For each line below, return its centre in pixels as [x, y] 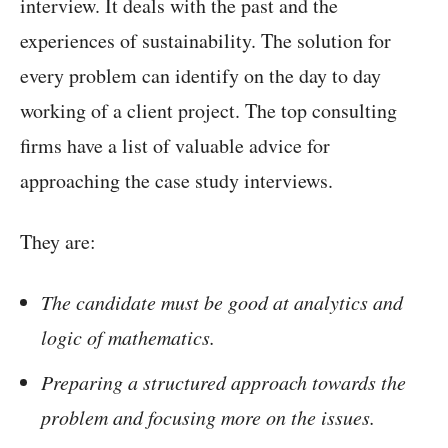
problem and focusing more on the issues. [208, 417]
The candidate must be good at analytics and [222, 302]
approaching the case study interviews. [176, 181]
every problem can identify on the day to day [200, 76]
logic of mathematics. [128, 337]
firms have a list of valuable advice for [175, 146]
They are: [58, 242]
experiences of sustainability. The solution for [205, 41]
